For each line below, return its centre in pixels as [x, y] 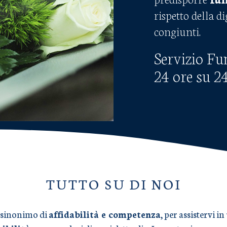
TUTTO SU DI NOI [113, 183]
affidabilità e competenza [105, 214]
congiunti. [177, 31]
